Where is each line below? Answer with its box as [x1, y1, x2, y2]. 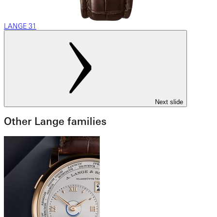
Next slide [155, 98, 183, 106]
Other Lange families [4, 115, 107, 128]
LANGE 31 [4, 22, 36, 31]
